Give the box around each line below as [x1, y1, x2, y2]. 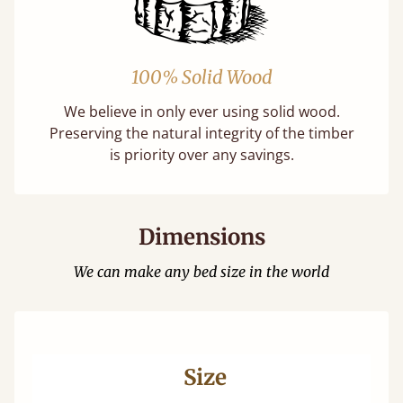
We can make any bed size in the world [74, 263, 329, 281]
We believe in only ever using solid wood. [63, 102, 340, 121]
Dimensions [138, 223, 265, 251]
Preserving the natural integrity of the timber [49, 123, 354, 143]
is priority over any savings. [109, 145, 294, 165]
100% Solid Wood [130, 66, 273, 88]
